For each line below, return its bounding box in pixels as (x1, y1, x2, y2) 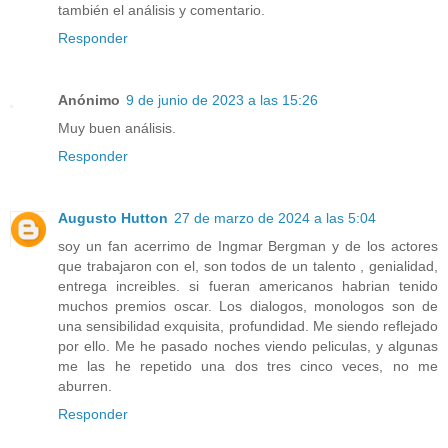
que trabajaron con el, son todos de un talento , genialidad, (58, 258, 438, 275)
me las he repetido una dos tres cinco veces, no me (58, 358, 438, 375)
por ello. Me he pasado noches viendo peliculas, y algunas (58, 338, 438, 355)
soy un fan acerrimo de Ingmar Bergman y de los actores (58, 238, 438, 255)
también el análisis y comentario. (58, 2, 265, 19)
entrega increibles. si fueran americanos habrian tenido (58, 278, 438, 295)
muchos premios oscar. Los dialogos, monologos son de (58, 298, 438, 315)
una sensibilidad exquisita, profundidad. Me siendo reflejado (58, 318, 438, 335)
